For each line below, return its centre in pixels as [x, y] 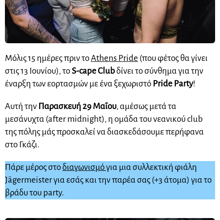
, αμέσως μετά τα [146, 107]
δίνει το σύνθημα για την [159, 71]
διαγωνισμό [83, 167]
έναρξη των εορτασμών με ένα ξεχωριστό [79, 84]
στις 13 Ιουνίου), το [38, 71]
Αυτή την [22, 107]
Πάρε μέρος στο [34, 167]
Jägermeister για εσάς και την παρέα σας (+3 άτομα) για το [108, 180]
